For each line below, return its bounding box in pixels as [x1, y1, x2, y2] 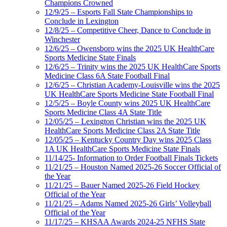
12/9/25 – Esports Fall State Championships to [45, 8, 193, 17]
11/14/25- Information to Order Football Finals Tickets [45, 154, 218, 163]
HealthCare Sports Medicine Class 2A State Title [45, 126, 200, 135]
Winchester [45, 35, 80, 44]
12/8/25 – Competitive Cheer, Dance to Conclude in [45, 26, 211, 35]
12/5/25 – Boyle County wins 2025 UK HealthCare [45, 99, 210, 108]
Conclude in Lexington [45, 17, 119, 26]
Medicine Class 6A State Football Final [45, 71, 170, 81]
